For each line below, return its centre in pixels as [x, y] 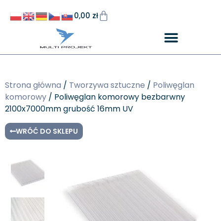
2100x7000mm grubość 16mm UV [69, 109]
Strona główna [33, 85]
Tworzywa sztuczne [107, 85]
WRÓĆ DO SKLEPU [47, 131]
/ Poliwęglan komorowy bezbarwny [116, 97]
